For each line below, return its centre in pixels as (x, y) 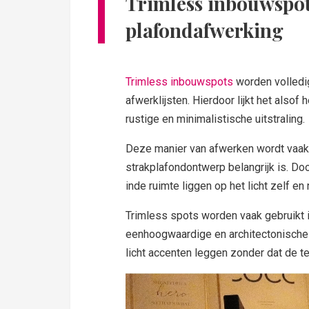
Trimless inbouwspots (179, 81)
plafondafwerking (205, 30)
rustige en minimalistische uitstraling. (215, 119)
